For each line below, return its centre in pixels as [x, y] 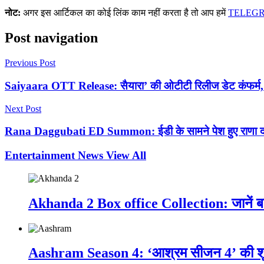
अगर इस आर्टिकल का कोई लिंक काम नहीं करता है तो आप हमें [124, 13]
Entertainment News [55, 156]
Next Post [23, 108]
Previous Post [30, 63]
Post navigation [51, 38]
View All [126, 156]
